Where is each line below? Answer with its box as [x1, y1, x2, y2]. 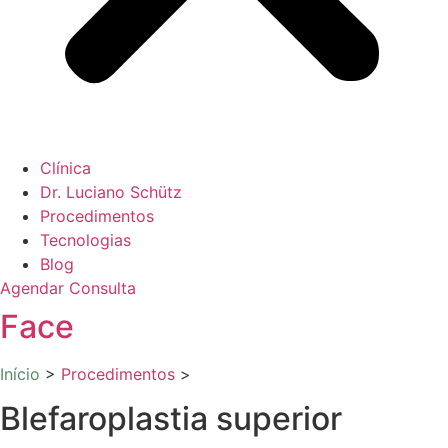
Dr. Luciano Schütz [40, 182, 182, 202]
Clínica [40, 158, 91, 178]
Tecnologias [40, 230, 131, 250]
